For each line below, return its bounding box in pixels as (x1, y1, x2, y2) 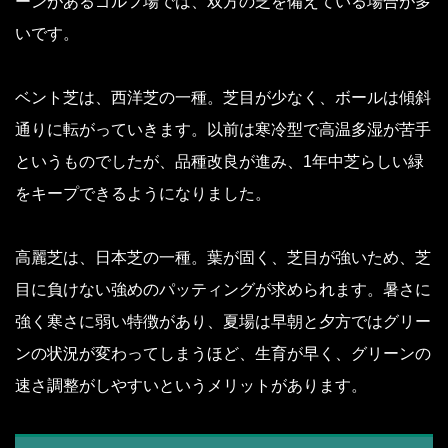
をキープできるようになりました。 (15, 185, 271, 203)
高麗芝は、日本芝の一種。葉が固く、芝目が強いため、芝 (15, 249, 431, 267)
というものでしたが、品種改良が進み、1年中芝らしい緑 (15, 153, 424, 171)
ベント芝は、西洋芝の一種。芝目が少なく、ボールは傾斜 (15, 89, 431, 107)
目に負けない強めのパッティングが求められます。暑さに (15, 281, 431, 299)
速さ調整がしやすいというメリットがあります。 (15, 377, 367, 395)
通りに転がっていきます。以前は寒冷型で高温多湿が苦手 (15, 121, 431, 139)
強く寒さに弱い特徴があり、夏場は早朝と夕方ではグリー (15, 313, 431, 331)
